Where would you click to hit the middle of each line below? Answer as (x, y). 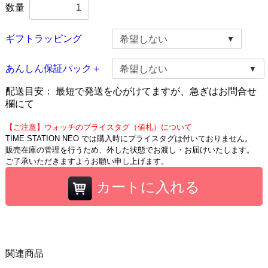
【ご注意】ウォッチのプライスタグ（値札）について (98, 127)
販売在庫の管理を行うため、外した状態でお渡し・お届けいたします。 (130, 150)
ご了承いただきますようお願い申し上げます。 (87, 162)
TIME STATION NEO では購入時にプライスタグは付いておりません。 (129, 139)
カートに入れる (148, 187)
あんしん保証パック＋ (53, 68)
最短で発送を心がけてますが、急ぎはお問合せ (156, 92)
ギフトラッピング (43, 38)
